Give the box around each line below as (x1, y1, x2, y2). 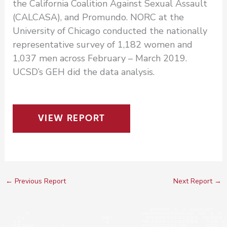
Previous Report (12, 176, 66, 186)
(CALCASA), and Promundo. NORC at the (12, 11, 184, 23)
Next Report (173, 176, 215, 186)
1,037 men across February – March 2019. (12, 52, 187, 64)
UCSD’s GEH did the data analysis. (12, 66, 155, 78)
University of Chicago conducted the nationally (12, 25, 207, 37)
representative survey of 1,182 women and (12, 39, 193, 51)
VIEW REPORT (37, 114, 105, 123)
